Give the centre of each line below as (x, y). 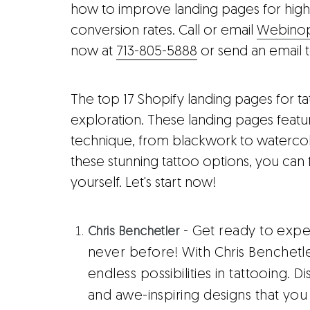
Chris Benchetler (134, 232)
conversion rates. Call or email (164, 31)
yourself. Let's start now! (143, 183)
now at (93, 52)
